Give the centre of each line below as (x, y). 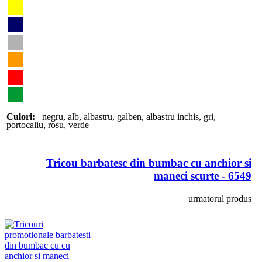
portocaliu (25, 125)
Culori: (21, 116)
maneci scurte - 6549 (203, 176)
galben (129, 116)
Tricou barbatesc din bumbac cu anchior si (149, 163)
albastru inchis (173, 116)
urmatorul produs (220, 199)
